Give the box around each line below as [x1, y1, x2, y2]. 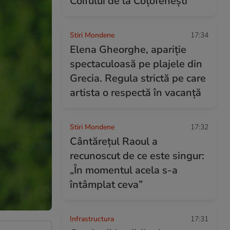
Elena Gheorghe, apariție [70, 43, 186, 56]
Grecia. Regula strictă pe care [70, 71, 206, 85]
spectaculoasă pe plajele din [70, 57, 202, 71]
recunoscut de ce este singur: [70, 149, 204, 163]
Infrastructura [70, 214, 114, 224]
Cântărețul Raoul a [70, 135, 158, 148]
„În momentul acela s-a [70, 163, 178, 177]
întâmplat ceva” [70, 178, 143, 191]
